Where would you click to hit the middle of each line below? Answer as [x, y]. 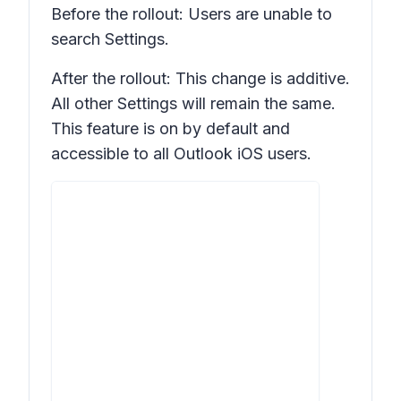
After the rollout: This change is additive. [200, 78]
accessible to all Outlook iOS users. [181, 154]
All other [84, 103]
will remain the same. [256, 103]
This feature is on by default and [171, 128]
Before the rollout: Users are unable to [192, 14]
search [78, 39]
